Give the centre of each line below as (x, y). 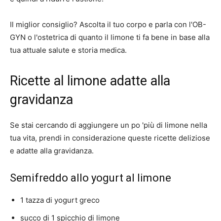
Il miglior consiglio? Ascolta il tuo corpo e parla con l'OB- (108, 25)
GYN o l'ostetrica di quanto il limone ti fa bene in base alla (110, 37)
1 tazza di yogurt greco (60, 200)
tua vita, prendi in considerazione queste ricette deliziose (110, 138)
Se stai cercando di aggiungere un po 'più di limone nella (109, 125)
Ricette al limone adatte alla (90, 81)
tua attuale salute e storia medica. (68, 50)
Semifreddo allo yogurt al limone (91, 178)
